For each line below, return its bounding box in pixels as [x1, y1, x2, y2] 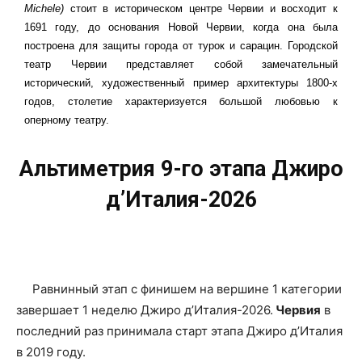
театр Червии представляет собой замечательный [24, 58, 338, 71]
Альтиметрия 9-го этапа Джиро [19, 156, 343, 183]
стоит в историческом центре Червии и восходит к [64, 2, 338, 15]
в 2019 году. [16, 344, 86, 360]
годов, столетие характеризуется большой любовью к [24, 95, 338, 108]
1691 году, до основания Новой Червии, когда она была [24, 21, 338, 34]
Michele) [24, 2, 64, 15]
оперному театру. [24, 114, 109, 127]
